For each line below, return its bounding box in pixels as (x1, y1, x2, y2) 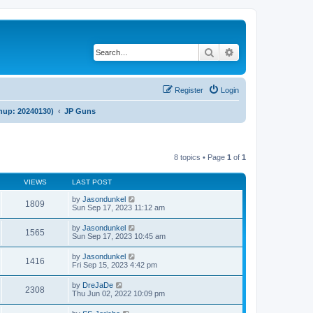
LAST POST (72, 177, 112, 186)
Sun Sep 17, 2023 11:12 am (72, 203, 165, 212)
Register (175, 85, 203, 94)
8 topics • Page (174, 152, 227, 161)
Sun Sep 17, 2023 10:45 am (72, 231, 166, 240)
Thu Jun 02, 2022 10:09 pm (72, 289, 165, 298)
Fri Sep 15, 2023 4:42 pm (72, 260, 157, 269)
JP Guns (64, 106, 96, 115)
